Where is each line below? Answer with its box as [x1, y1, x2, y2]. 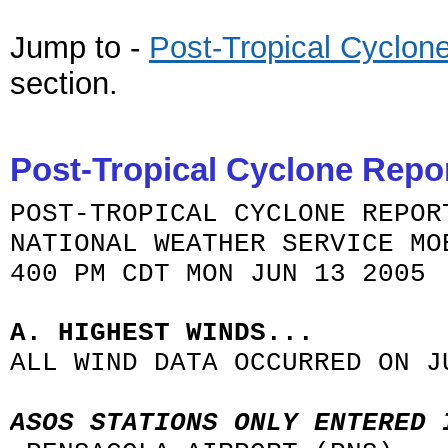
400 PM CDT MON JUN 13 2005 [10, 259, 426, 289]
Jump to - [10, 30, 140, 65]
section [10, 66, 109, 101]
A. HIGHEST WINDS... [10, 318, 314, 348]
